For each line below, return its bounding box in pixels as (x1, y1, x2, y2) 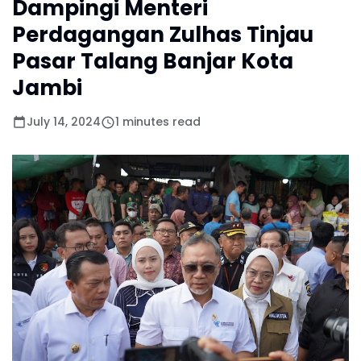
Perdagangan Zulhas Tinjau (12, 20, 313, 49)
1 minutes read (115, 114, 201, 130)
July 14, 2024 (27, 114, 101, 130)
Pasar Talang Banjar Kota (12, 47, 293, 76)
